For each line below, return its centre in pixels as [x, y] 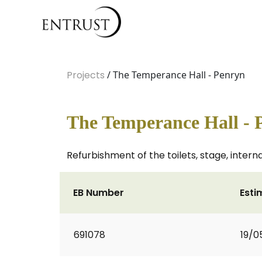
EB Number [99, 193]
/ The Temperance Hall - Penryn [175, 75]
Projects [86, 75]
